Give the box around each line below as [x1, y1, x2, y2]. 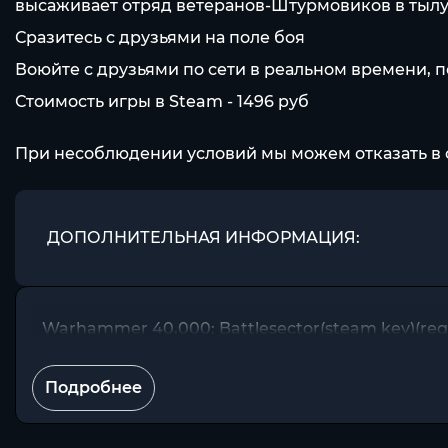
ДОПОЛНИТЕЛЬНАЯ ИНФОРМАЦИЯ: [47, 228, 360, 247]
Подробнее [45, 378, 142, 397]
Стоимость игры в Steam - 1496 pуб [15, 92, 309, 111]
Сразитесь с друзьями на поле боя [15, 28, 305, 47]
